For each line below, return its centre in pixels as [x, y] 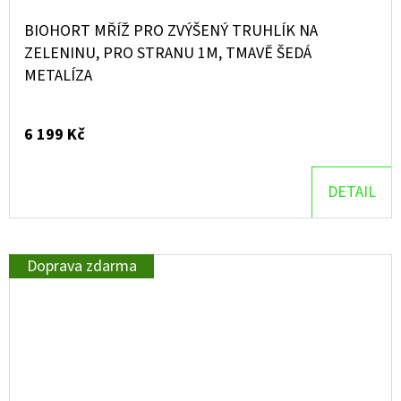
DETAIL [352, 192]
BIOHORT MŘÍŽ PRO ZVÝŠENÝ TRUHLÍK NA [171, 31]
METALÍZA [58, 76]
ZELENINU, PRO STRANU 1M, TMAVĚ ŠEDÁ [168, 53]
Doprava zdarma [81, 266]
